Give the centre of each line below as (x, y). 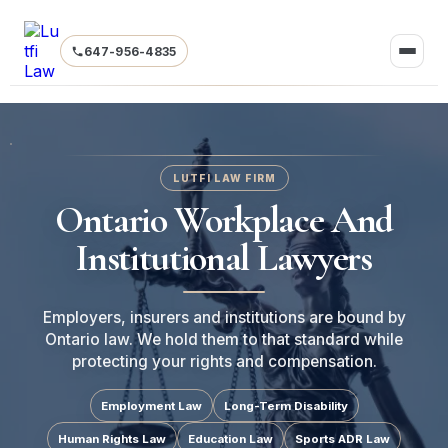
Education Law (230, 438)
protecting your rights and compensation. (224, 361)
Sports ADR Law (342, 438)
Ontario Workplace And (224, 220)
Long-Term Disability (285, 405)
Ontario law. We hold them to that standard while (224, 339)
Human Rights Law (112, 438)
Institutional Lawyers (224, 258)
